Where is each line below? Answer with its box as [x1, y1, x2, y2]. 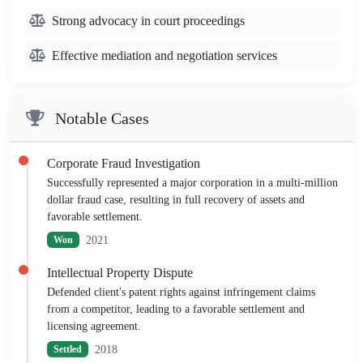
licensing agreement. [47, 319, 141, 332]
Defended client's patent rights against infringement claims [47, 285, 315, 298]
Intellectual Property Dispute [47, 265, 193, 280]
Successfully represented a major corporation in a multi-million [47, 176, 338, 189]
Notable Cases [51, 109, 149, 127]
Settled [53, 344, 82, 356]
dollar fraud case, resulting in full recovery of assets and [47, 193, 305, 206]
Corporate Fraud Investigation [47, 156, 200, 170]
